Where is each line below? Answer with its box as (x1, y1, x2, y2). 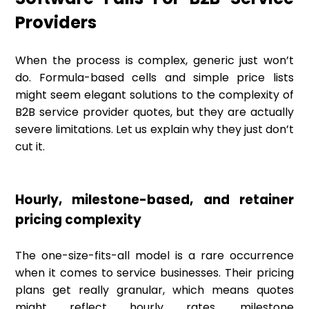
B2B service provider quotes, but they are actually (15, 104, 294, 121)
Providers (15, 11, 97, 34)
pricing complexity (15, 210, 142, 230)
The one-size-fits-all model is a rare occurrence (15, 248, 294, 264)
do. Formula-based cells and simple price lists (15, 70, 294, 86)
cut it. (15, 139, 46, 155)
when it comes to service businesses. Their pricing (15, 265, 294, 281)
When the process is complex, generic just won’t (15, 52, 294, 69)
